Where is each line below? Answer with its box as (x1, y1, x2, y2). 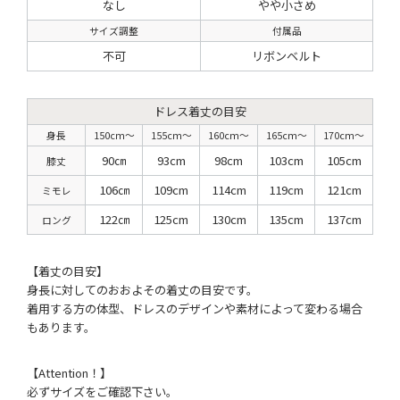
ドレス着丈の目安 (154, 103, 246, 121)
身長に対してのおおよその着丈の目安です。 (26, 280, 258, 298)
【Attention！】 (26, 363, 112, 381)
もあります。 (26, 318, 96, 336)
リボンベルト (252, 47, 321, 65)
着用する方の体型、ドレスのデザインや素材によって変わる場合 (26, 299, 362, 317)
